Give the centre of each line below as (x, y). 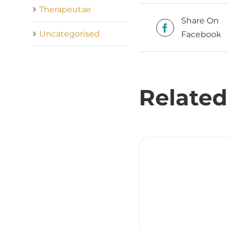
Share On (200, 21)
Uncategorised (69, 34)
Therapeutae (65, 9)
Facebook (201, 34)
